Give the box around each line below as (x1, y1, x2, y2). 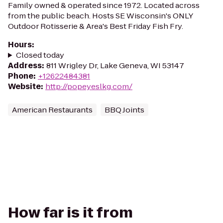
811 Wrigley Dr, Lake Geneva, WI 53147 (46, 60, 184, 71)
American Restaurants (12, 105, 93, 115)
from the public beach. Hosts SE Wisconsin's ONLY (8, 10, 193, 21)
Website (8, 81, 41, 92)
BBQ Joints (105, 105, 144, 115)
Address (8, 60, 42, 71)
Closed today (15, 50, 64, 60)
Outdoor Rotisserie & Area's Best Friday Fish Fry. (8, 21, 183, 31)
